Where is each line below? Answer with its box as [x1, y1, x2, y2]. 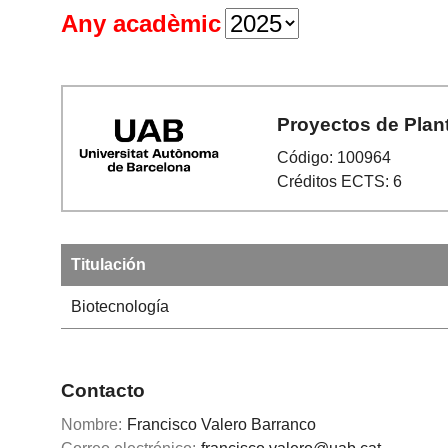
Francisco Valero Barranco [127, 416, 317, 434]
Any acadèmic [61, 10, 222, 37]
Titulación [70, 256, 146, 273]
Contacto [61, 379, 146, 401]
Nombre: [61, 416, 123, 434]
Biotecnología [70, 298, 169, 315]
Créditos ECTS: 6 [277, 173, 403, 191]
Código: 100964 [277, 149, 392, 167]
